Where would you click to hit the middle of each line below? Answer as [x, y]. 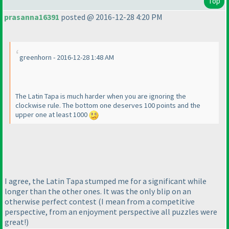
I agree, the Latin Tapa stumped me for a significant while [106, 181]
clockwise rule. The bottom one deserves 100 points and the [108, 106]
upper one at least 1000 [52, 115]
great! [15, 222]
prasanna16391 [32, 17]
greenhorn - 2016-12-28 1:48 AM [67, 58]
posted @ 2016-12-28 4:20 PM [111, 17]
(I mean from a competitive [146, 201]
